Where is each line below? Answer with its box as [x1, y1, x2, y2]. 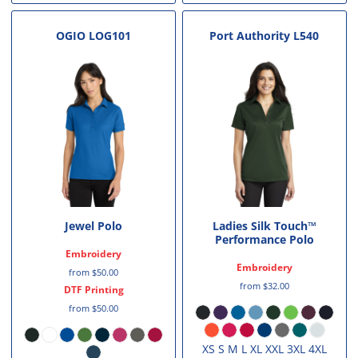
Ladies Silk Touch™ [212, 218, 316, 234]
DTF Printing [63, 283, 124, 297]
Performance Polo [214, 232, 314, 248]
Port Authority [209, 27, 291, 43]
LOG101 [89, 27, 132, 43]
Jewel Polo [65, 218, 123, 234]
